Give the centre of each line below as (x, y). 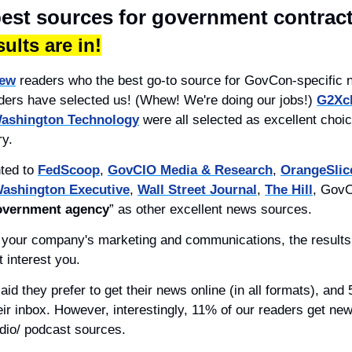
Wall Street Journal (197, 189)
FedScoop (69, 170)
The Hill (289, 189)
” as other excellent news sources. (211, 209)
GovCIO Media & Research (190, 170)
